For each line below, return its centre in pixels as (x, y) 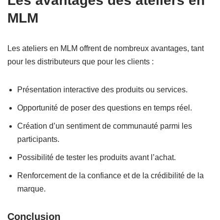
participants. (38, 139)
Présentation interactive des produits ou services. (102, 90)
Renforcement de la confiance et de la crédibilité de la (110, 176)
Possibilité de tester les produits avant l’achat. (96, 158)
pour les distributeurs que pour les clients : (81, 62)
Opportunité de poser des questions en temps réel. (105, 108)
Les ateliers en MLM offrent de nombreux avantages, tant (106, 49)
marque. (31, 189)
